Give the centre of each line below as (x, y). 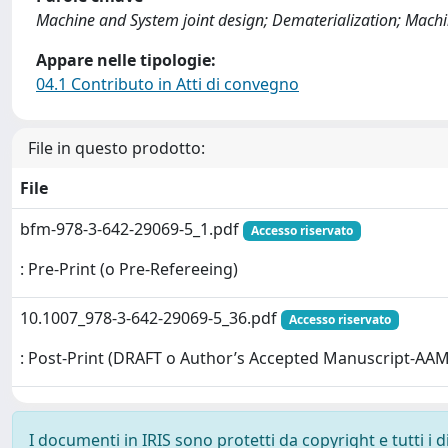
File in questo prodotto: (116, 148)
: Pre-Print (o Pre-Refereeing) (129, 269)
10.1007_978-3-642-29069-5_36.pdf (150, 318)
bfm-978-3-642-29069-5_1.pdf (131, 229)
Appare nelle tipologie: (126, 60)
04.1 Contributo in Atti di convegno (167, 84)
